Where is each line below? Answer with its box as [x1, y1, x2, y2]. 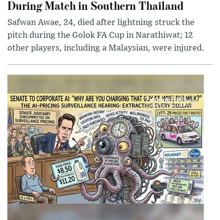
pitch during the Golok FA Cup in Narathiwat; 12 [7, 30, 193, 40]
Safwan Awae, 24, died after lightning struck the [7, 18, 194, 27]
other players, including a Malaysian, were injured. [7, 43, 204, 53]
